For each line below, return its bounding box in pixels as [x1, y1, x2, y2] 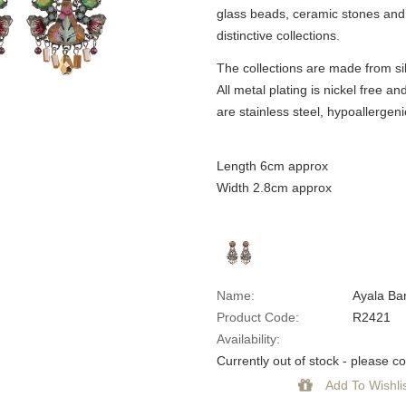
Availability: [217, 331, 280, 346]
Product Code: [217, 309, 299, 324]
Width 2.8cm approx [217, 179, 332, 195]
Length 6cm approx [217, 158, 328, 173]
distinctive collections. [217, 27, 340, 43]
